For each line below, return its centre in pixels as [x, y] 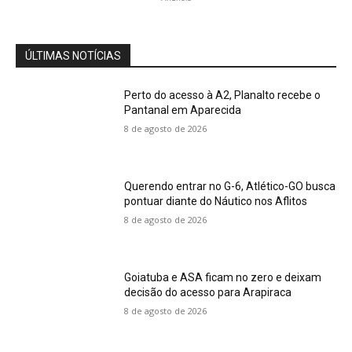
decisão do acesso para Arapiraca [208, 292]
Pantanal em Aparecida [183, 110]
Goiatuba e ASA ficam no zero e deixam [223, 277]
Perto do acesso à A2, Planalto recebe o [223, 95]
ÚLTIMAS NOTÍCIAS [73, 56]
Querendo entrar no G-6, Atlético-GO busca [230, 187]
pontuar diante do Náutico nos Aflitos [216, 202]
